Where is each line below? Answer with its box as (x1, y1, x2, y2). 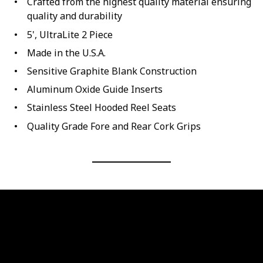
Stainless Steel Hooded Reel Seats (26, 101, 176, 114)
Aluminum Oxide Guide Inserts (26, 83, 163, 96)
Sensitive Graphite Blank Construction (26, 65, 197, 78)
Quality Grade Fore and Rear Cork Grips (26, 119, 201, 133)
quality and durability (26, 9, 122, 23)
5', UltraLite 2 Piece (26, 28, 113, 41)
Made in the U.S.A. (26, 46, 106, 59)
